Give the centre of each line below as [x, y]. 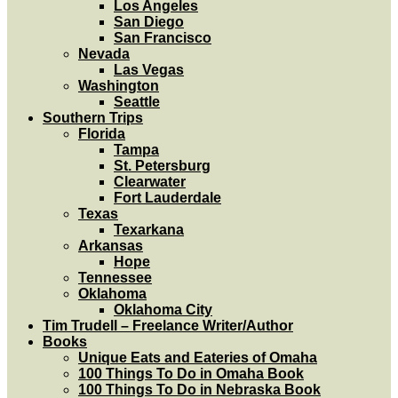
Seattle [137, 102]
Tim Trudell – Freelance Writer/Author [168, 326]
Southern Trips [93, 118]
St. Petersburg [162, 166]
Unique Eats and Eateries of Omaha [198, 358]
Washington [119, 86]
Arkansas [111, 246]
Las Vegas [149, 70]
